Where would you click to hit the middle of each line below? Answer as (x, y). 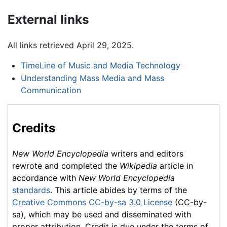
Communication (51, 90)
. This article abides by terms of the (119, 190)
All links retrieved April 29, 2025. (71, 45)
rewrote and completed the (66, 166)
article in (175, 166)
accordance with (45, 178)
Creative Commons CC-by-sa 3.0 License (92, 202)
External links (48, 19)
